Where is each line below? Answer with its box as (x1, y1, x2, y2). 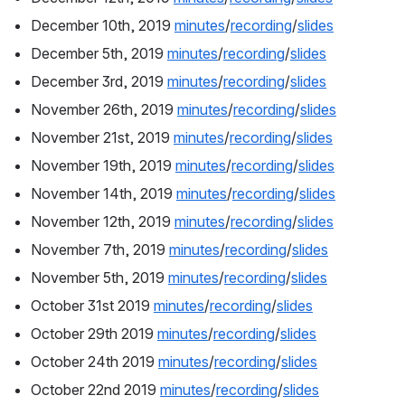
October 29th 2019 (31, 325, 157, 344)
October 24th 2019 (31, 353, 158, 372)
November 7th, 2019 (31, 240, 169, 259)
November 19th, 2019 (31, 156, 175, 175)
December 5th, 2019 (31, 44, 167, 63)
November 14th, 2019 (31, 184, 176, 203)
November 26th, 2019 (31, 100, 177, 119)
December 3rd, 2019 (31, 72, 167, 91)
